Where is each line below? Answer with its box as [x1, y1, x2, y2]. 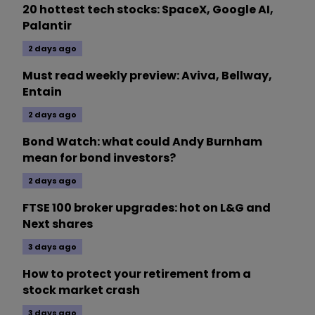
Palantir [22, 18, 72, 34]
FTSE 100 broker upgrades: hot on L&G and [22, 200, 271, 217]
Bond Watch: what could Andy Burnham [22, 134, 262, 150]
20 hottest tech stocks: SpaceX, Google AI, [22, 1, 274, 18]
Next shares [22, 216, 93, 233]
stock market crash [22, 282, 140, 299]
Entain [22, 84, 62, 101]
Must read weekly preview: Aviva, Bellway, [22, 67, 272, 84]
